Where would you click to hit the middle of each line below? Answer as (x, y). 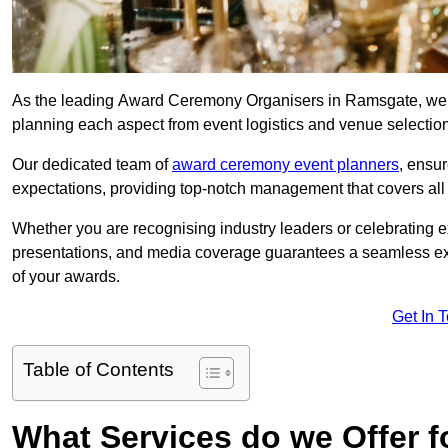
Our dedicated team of (92, 165)
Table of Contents (98, 370)
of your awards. (66, 277)
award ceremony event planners (285, 165)
